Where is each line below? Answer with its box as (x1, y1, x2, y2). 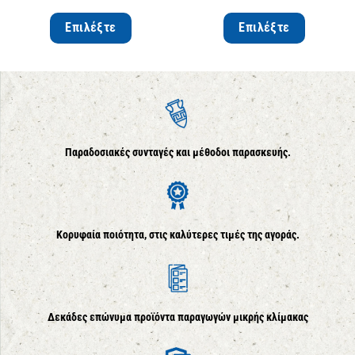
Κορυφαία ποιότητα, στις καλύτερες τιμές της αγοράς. (55, 228, 300, 242)
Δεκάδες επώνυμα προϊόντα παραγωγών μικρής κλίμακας (47, 310, 308, 324)
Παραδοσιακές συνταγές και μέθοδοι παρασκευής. (64, 146, 291, 160)
